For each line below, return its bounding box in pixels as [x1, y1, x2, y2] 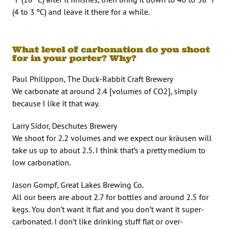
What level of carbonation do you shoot [12, 44, 210, 54]
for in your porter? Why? [12, 52, 136, 63]
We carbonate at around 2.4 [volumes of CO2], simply [12, 85, 196, 96]
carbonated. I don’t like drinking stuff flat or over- [12, 216, 183, 226]
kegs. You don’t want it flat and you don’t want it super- [12, 204, 204, 214]
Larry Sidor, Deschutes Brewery [12, 120, 117, 131]
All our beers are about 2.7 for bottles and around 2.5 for [12, 191, 209, 202]
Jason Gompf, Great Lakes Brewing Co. [12, 179, 144, 190]
